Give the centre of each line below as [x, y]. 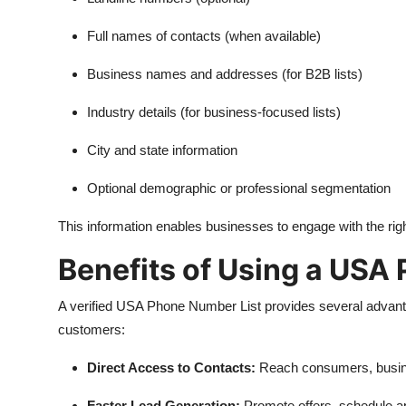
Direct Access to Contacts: [171, 367]
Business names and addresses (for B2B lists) [225, 74]
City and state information [162, 150]
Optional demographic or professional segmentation [239, 188]
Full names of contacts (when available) [204, 36]
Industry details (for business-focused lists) [214, 112]
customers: [92, 329]
